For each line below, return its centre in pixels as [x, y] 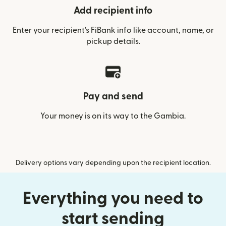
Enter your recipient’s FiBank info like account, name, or [113, 30]
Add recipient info [113, 11]
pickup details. [113, 41]
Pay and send [113, 96]
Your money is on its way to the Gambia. [113, 116]
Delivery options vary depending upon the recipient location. [113, 163]
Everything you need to [113, 198]
